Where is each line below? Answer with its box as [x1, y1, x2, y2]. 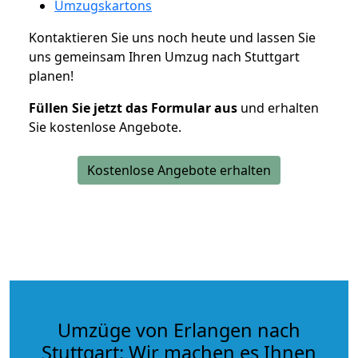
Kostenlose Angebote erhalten [87, 161, 271, 179]
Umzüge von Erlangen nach [58, 316, 300, 343]
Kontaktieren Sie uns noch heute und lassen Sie [29, 28, 316, 46]
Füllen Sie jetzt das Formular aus [29, 98, 237, 117]
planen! [29, 66, 74, 85]
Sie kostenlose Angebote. [29, 117, 181, 136]
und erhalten [237, 98, 319, 117]
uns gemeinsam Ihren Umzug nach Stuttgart [29, 47, 300, 66]
